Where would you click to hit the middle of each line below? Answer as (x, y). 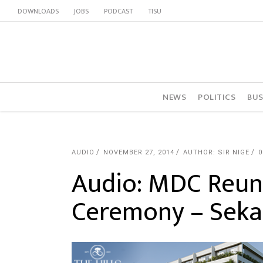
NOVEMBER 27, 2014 (139, 152)
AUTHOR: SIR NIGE (216, 152)
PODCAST (118, 11)
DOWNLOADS (38, 11)
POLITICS (217, 97)
